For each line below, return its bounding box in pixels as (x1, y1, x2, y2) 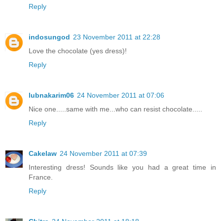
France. (29, 173, 53, 181)
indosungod (29, 33, 70, 41)
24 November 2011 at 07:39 (60, 149, 147, 157)
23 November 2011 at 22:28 (73, 33, 160, 41)
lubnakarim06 (29, 91, 74, 99)
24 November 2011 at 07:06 (77, 91, 164, 99)
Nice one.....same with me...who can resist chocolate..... (29, 105, 202, 113)
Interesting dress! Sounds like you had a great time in (29, 163, 216, 171)
